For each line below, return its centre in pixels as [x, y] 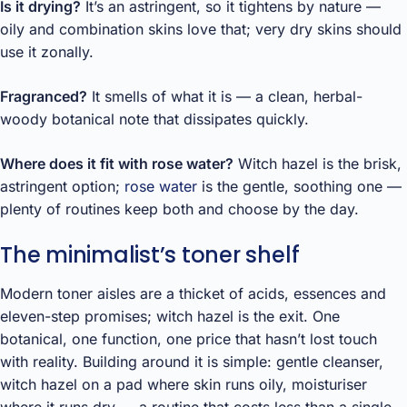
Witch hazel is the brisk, [318, 163]
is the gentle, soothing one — [299, 186]
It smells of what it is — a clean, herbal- [225, 96]
